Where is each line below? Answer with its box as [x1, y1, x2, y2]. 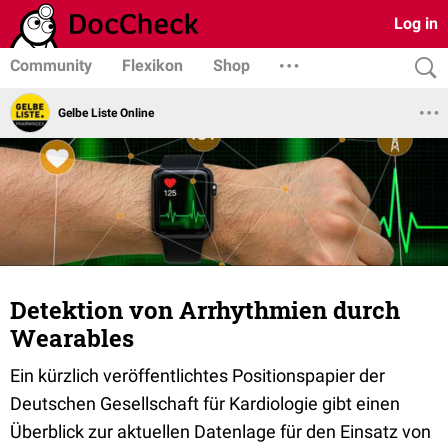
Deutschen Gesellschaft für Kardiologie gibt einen [10, 393, 400, 414]
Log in [394, 14, 438, 33]
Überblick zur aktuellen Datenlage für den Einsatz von [10, 421, 431, 442]
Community [10, 56, 92, 75]
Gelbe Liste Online [58, 105, 154, 120]
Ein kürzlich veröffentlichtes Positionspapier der [10, 365, 385, 386]
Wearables [10, 322, 134, 354]
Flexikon [122, 56, 183, 75]
